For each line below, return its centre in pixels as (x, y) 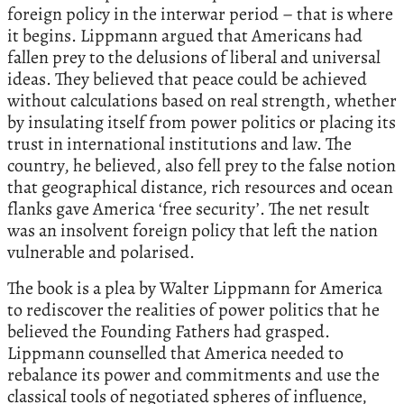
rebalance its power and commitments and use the (193, 374)
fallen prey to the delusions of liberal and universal (194, 57)
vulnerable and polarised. (101, 252)
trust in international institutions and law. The (179, 143)
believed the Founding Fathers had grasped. (169, 331)
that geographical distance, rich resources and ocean (200, 187)
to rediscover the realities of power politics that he (193, 309)
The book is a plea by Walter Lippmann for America (195, 288)
